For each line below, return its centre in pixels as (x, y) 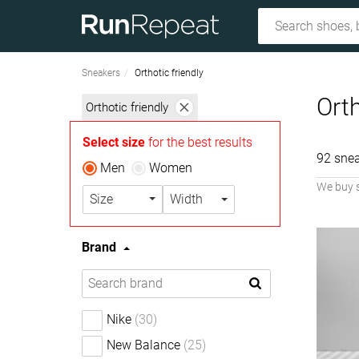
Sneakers (101, 73)
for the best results (199, 142)
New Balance (143, 345)
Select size (114, 142)
